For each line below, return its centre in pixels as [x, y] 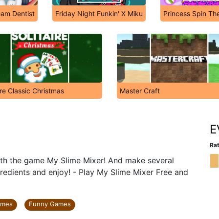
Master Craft [140, 91]
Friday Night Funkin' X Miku [99, 13]
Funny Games [50, 204]
